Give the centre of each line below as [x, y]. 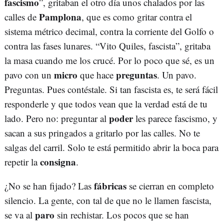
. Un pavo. [177, 75]
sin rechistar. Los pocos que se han [122, 215]
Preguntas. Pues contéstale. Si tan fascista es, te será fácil [111, 89]
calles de [22, 17]
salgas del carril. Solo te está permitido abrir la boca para [111, 147]
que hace [97, 75]
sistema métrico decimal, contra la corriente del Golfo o [109, 31]
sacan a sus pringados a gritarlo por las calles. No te [102, 133]
